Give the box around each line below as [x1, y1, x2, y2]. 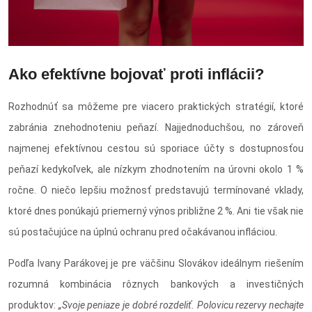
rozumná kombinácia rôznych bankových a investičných [8, 278, 304, 290]
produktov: [8, 299, 56, 311]
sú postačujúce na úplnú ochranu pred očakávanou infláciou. [8, 226, 277, 237]
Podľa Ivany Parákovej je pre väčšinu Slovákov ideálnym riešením [8, 257, 304, 269]
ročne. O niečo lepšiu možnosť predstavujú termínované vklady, [8, 184, 304, 196]
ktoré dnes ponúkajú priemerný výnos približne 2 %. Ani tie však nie [8, 205, 304, 217]
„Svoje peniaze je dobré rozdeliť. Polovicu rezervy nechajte [56, 299, 304, 311]
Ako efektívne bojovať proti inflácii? [8, 65, 264, 83]
